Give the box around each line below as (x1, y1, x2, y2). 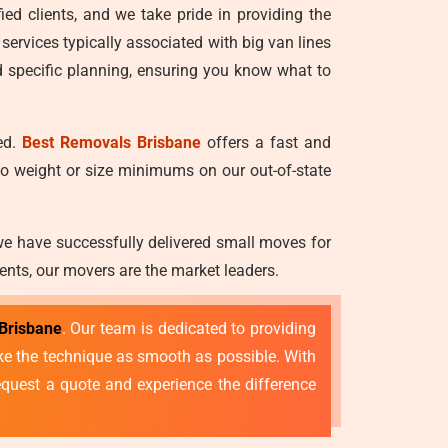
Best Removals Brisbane (22, 133, 201, 152)
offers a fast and (201, 133, 331, 152)
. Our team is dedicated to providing (61, 319, 317, 338)
